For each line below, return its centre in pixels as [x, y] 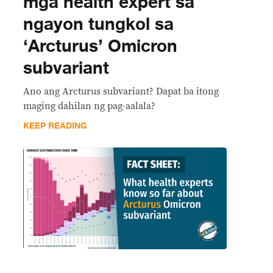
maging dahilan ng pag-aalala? [89, 106]
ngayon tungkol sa [98, 24]
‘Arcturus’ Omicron [100, 46]
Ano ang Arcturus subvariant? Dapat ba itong [121, 91]
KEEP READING [55, 126]
